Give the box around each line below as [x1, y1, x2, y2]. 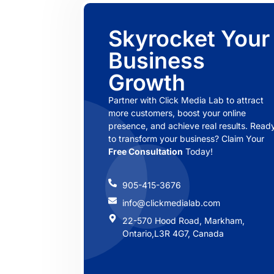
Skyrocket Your [108, 24, 270, 52]
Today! [183, 146, 213, 157]
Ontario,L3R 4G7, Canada [122, 228, 224, 239]
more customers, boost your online [108, 107, 246, 118]
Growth [108, 68, 185, 96]
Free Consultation [108, 146, 183, 157]
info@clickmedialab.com [122, 198, 220, 209]
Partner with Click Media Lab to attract [108, 94, 264, 105]
